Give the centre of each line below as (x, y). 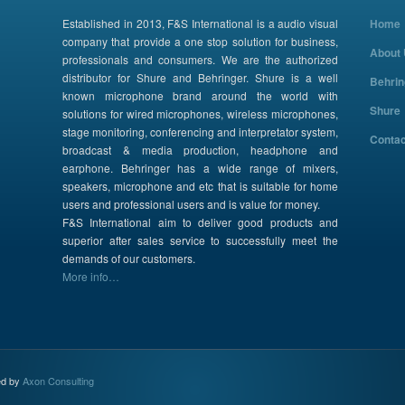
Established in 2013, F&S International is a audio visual (200, 23)
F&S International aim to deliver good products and (200, 222)
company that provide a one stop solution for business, (200, 41)
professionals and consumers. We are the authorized (200, 59)
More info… (91, 276)
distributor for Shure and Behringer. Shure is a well (200, 77)
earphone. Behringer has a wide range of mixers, (200, 168)
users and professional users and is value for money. (191, 204)
